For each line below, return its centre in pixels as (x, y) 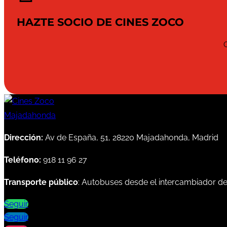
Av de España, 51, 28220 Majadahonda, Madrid (132, 138)
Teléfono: (23, 160)
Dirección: (24, 138)
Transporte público (41, 182)
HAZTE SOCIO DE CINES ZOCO (100, 22)
